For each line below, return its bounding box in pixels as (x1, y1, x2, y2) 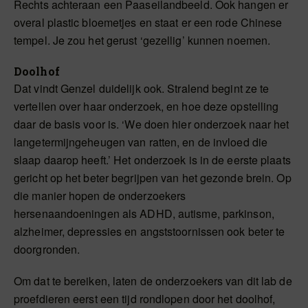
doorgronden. (14, 241, 80, 257)
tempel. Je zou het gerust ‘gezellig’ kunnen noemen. (14, 32, 271, 48)
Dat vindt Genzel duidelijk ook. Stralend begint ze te (14, 80, 269, 96)
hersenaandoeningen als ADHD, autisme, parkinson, (14, 206, 274, 221)
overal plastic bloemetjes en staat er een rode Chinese (14, 14, 283, 30)
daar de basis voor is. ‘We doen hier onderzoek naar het (14, 116, 289, 132)
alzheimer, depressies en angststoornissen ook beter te (14, 223, 285, 239)
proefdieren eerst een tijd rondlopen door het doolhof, (14, 291, 276, 307)
